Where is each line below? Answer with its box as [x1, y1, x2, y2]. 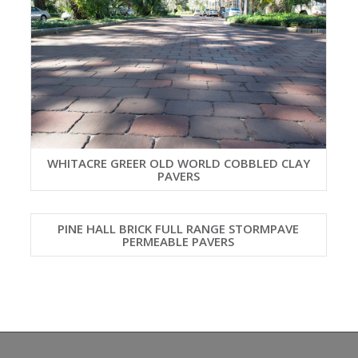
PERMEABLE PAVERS [122, 233, 235, 249]
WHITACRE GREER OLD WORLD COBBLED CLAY [46, 154, 310, 171]
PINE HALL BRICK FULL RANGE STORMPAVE [58, 220, 300, 237]
